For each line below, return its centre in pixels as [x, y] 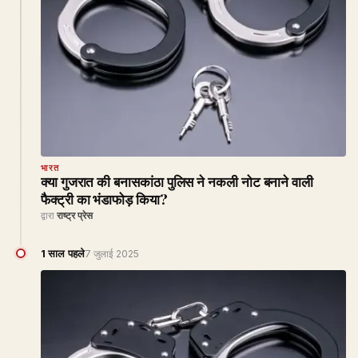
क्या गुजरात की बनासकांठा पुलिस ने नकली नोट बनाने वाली [177, 181]
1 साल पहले [63, 253]
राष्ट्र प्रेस [75, 215]
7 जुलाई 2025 [112, 253]
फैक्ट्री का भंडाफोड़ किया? [104, 199]
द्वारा [49, 215]
